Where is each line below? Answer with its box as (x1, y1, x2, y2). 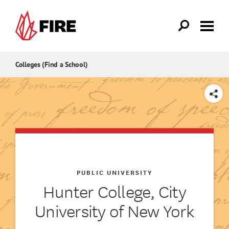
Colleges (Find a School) (15, 60, 88, 70)
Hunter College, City (42, 178, 186, 203)
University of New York (35, 197, 194, 223)
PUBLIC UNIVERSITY (76, 167, 152, 177)
